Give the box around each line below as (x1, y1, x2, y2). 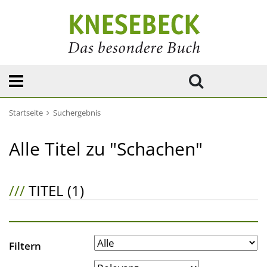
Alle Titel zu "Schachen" (9, 136, 203, 161)
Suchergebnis (53, 107, 101, 118)
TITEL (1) (25, 181, 84, 200)
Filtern (9, 239, 41, 253)
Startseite (9, 107, 43, 118)
